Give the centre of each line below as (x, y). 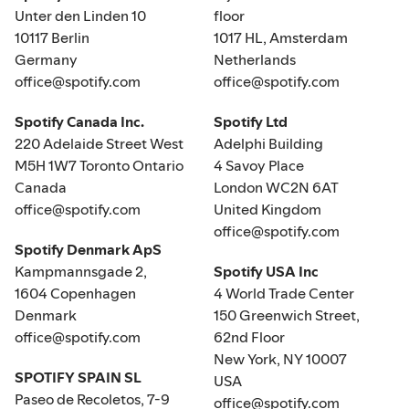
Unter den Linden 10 (80, 16)
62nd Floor (249, 337)
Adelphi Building (268, 144)
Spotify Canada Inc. (79, 122)
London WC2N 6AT (276, 188)
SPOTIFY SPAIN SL (78, 378)
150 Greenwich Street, (287, 315)
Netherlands (255, 60)
